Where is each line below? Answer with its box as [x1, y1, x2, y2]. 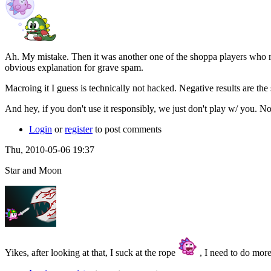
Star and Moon [5, 165, 62, 175]
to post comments [93, 123, 162, 134]
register [65, 123, 93, 134]
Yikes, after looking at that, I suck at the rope [5, 247, 178, 258]
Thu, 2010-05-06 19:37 [5, 144, 94, 155]
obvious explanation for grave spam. [5, 62, 143, 73]
